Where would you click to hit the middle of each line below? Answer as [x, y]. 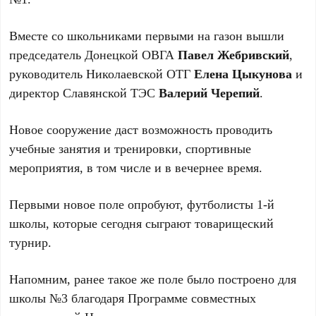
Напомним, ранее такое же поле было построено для [153, 279]
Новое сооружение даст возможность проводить [141, 129]
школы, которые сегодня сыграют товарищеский [142, 223]
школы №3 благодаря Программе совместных [133, 298]
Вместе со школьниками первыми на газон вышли [147, 35]
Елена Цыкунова [243, 73]
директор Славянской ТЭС [84, 92]
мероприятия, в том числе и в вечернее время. [136, 167]
